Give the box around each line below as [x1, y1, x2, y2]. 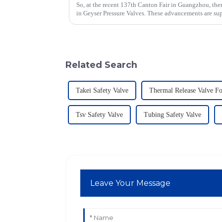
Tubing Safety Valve [144, 111, 201, 119]
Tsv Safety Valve [76, 111, 123, 119]
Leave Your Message [90, 178, 171, 188]
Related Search [65, 59, 137, 70]
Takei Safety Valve [76, 87, 128, 95]
